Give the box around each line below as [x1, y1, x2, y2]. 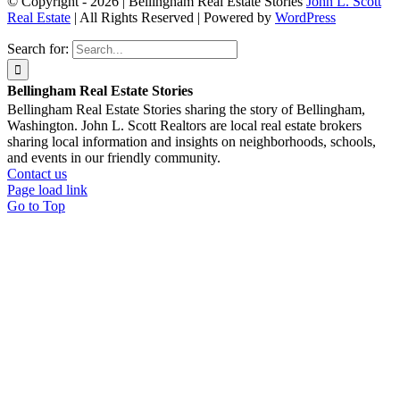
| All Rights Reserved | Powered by [71, 10, 275, 26]
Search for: [7, 41, 69, 57]
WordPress [275, 10, 336, 26]
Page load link [7, 182, 87, 198]
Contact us [7, 166, 67, 182]
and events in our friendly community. [7, 150, 221, 166]
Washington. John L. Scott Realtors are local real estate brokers [7, 118, 362, 134]
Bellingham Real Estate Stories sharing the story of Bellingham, [7, 102, 365, 118]
